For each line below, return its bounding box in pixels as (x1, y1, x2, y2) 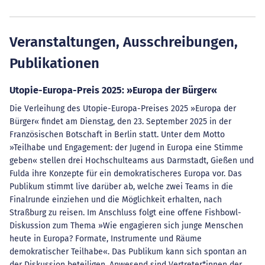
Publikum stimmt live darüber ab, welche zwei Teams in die (9, 182, 233, 192)
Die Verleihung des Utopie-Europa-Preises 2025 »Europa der (9, 104, 236, 114)
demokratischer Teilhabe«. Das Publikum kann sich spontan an (9, 247, 247, 257)
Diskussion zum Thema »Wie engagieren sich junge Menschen (9, 221, 243, 231)
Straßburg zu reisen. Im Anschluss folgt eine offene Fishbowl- (9, 208, 241, 218)
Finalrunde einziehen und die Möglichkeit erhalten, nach (9, 195, 222, 205)
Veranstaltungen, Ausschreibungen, (9, 34, 238, 50)
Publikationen (9, 55, 99, 72)
